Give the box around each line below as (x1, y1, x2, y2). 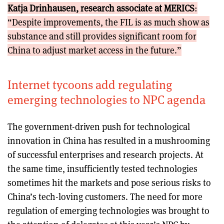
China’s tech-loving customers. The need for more (7, 190, 202, 202)
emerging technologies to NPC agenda (7, 90, 205, 107)
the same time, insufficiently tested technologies (7, 162, 197, 174)
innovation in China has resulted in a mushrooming (7, 134, 210, 146)
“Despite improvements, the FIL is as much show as (7, 15, 209, 28)
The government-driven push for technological (7, 120, 190, 132)
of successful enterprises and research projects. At (7, 148, 203, 160)
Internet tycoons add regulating (7, 75, 172, 92)
